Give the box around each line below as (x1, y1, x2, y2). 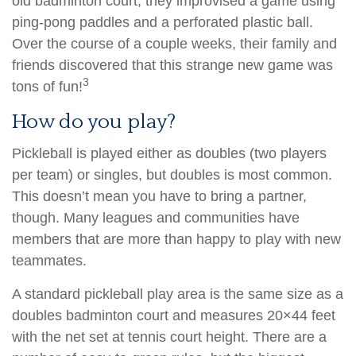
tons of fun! (12, 79, 83, 95)
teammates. (12, 253, 87, 269)
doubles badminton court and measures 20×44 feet (12, 308, 335, 324)
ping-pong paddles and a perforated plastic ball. (12, 14, 313, 31)
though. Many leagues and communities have (12, 210, 300, 226)
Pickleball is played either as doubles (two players (12, 145, 327, 162)
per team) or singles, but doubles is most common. (12, 167, 332, 184)
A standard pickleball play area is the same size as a (12, 286, 343, 303)
